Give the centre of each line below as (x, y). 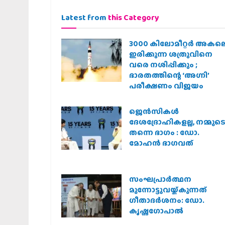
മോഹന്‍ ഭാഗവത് (161, 143)
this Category (134, 18)
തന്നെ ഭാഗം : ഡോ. (164, 133)
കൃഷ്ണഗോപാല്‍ (156, 211)
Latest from (85, 18)
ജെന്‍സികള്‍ (154, 112)
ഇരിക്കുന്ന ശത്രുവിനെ (171, 54)
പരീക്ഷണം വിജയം (166, 86)
